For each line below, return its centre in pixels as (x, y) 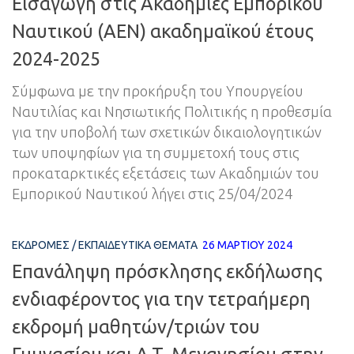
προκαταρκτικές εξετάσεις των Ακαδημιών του (166, 173)
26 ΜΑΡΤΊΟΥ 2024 (247, 245)
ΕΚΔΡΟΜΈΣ (41, 245)
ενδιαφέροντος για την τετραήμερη (161, 299)
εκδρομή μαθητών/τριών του (136, 327)
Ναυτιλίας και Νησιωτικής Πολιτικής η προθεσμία (172, 112)
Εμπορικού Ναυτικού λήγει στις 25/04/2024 (152, 194)
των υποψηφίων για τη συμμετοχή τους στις (156, 153)
